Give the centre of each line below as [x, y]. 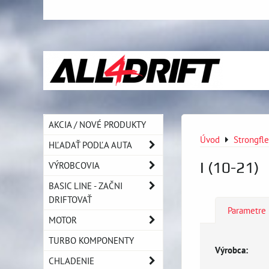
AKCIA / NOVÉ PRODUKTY [97, 124]
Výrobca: [231, 249]
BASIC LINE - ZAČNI [86, 186]
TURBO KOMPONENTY [91, 240]
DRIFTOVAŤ [70, 199]
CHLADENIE [71, 261]
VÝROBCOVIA [74, 165]
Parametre [247, 210]
